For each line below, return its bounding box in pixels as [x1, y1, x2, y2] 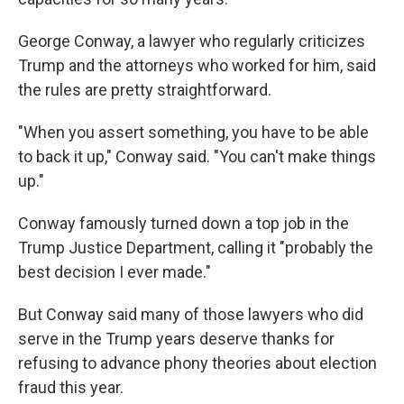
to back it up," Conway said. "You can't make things [18, 147, 376, 167]
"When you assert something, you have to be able [18, 123, 369, 142]
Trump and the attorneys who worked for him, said [18, 56, 376, 76]
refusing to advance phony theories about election [18, 353, 377, 373]
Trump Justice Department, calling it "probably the [18, 238, 373, 258]
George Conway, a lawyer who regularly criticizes [18, 32, 365, 51]
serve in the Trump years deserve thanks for [18, 329, 335, 349]
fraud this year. [18, 378, 124, 398]
